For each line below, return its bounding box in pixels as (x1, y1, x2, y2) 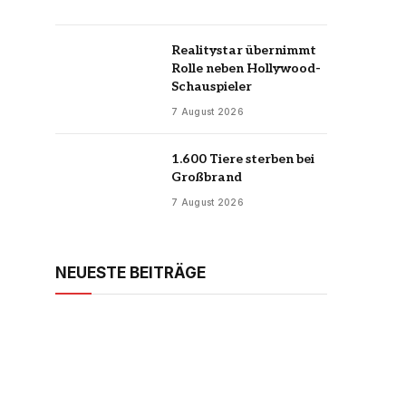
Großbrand (171, 169, 242, 185)
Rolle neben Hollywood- (171, 60, 321, 76)
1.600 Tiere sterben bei (171, 150, 314, 167)
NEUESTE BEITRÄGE (55, 264, 206, 282)
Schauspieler (171, 78, 252, 94)
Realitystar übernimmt (171, 42, 316, 58)
